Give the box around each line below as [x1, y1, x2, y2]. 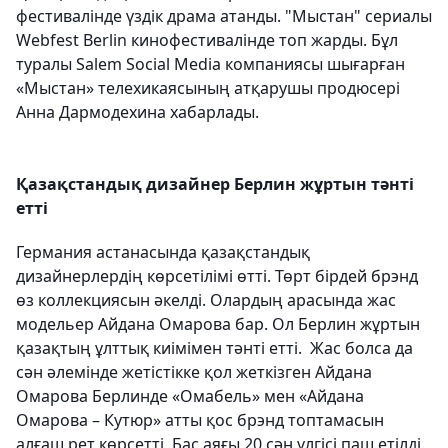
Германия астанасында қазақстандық [16, 240, 310, 263]
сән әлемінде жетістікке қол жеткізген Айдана [16, 360, 372, 383]
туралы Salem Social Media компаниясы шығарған [16, 52, 405, 75]
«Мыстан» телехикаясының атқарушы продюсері [16, 76, 400, 99]
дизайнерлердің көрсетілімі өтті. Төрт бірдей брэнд [16, 264, 418, 287]
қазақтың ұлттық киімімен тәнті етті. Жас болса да [16, 336, 413, 359]
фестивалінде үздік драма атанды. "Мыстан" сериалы [16, 4, 432, 27]
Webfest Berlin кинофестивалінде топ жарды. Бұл [16, 28, 398, 51]
